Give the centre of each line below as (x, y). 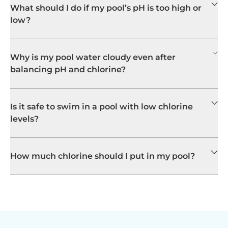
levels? (24, 119)
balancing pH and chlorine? (68, 69)
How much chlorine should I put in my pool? (103, 156)
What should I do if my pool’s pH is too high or (106, 8)
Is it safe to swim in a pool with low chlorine (102, 106)
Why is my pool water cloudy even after (93, 57)
